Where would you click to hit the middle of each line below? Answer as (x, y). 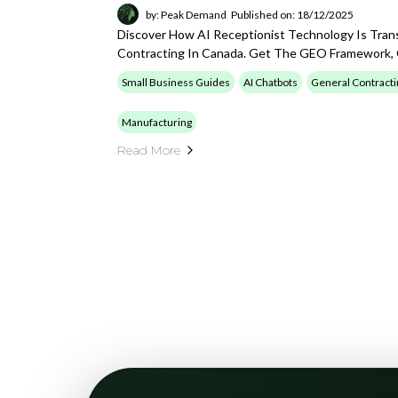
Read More (149, 150)
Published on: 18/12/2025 (292, 14)
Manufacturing (157, 122)
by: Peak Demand (186, 14)
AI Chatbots (271, 82)
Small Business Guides (176, 82)
